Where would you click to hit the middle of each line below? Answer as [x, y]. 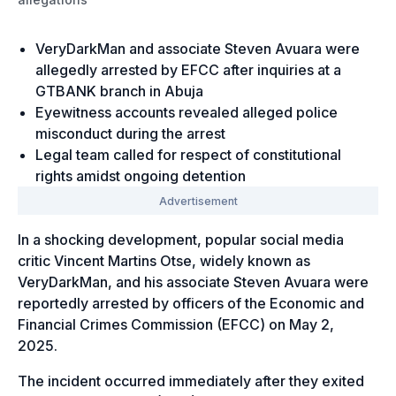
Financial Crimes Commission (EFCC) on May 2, [176, 324]
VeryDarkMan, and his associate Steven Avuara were [193, 282]
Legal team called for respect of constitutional [188, 154]
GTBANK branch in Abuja [121, 91]
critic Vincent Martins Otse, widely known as [164, 260]
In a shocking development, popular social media [181, 239]
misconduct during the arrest [130, 133]
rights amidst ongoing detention [141, 175]
